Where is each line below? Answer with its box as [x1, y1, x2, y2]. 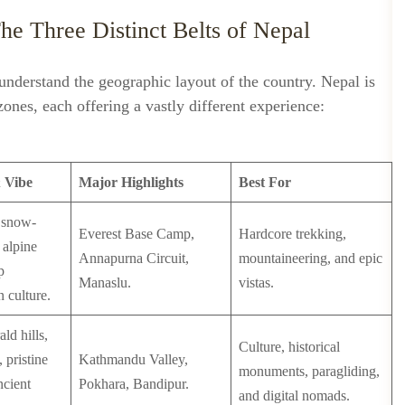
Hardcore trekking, [239, 226, 346, 241]
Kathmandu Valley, [79, 352, 188, 367]
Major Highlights [79, 174, 184, 190]
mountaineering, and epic [239, 250, 382, 266]
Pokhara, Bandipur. [79, 376, 189, 391]
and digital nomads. [239, 388, 350, 403]
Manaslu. [79, 275, 131, 290]
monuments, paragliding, [239, 363, 380, 379]
